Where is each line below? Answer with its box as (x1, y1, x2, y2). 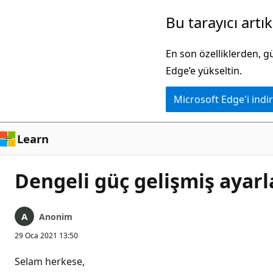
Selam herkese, (15, 255, 85, 268)
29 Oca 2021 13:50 (15, 230, 78, 241)
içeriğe (9, 28, 40, 41)
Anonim (39, 211, 73, 222)
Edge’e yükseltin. (166, 64, 242, 77)
